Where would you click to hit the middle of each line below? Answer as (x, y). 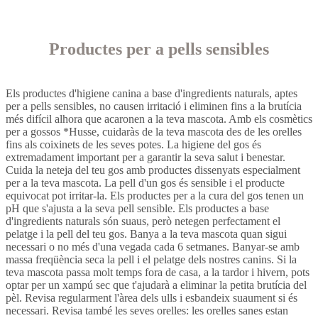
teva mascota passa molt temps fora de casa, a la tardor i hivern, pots (158, 272)
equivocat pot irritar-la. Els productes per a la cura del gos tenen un (155, 195)
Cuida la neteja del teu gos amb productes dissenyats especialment (153, 170)
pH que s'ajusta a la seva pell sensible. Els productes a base (137, 208)
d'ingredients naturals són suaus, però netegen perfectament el (143, 221)
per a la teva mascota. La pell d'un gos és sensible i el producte (145, 182)
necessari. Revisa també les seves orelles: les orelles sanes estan (147, 310)
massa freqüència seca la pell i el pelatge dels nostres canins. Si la (151, 259)
